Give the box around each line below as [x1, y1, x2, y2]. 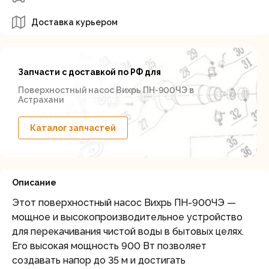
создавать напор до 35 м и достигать [12, 255, 186, 266]
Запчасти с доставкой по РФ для [18, 67, 161, 77]
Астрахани [18, 95, 64, 104]
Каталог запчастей [30, 123, 116, 133]
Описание [12, 178, 56, 187]
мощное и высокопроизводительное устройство [12, 211, 243, 223]
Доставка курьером [31, 17, 118, 27]
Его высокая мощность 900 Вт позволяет [12, 240, 207, 252]
